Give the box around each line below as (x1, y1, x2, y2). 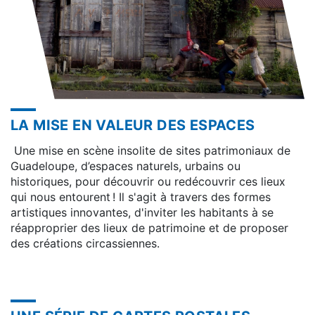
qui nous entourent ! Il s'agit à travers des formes (11, 190, 271, 205)
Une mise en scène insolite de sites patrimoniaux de (11, 143, 290, 158)
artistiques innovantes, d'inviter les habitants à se (11, 205, 274, 220)
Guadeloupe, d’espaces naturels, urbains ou (11, 159, 240, 174)
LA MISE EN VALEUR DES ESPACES (11, 116, 255, 134)
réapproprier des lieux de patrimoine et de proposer (11, 221, 288, 236)
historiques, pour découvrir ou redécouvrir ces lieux (11, 174, 285, 189)
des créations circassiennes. (11, 236, 160, 251)
